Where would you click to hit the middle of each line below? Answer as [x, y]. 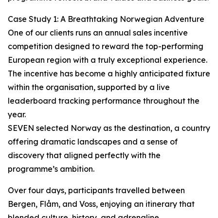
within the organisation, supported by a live [89, 87]
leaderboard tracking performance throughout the [104, 101]
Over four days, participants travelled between [96, 191]
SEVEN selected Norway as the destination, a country [109, 128]
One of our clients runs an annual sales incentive [98, 33]
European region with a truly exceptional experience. [108, 60]
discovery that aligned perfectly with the [84, 155]
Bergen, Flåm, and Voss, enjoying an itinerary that [101, 204]
